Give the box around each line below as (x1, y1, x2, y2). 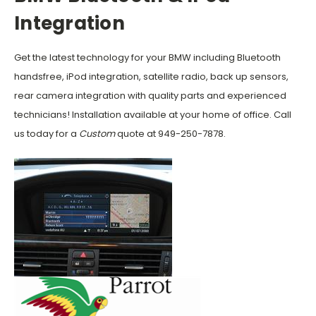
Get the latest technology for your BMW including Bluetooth (14, 50, 281, 64)
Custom (79, 126, 115, 140)
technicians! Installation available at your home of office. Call (14, 107, 291, 121)
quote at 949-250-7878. (115, 126, 226, 140)
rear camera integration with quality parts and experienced (14, 88, 286, 102)
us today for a (14, 126, 79, 140)
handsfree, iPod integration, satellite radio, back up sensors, (14, 69, 288, 83)
